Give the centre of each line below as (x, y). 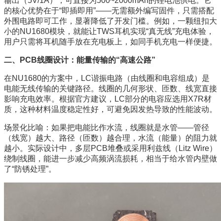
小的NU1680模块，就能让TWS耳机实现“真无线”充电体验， (109, 31)
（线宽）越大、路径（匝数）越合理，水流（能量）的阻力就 (110, 138)
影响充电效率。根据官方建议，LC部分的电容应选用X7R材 (108, 99)
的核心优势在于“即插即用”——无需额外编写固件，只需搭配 (109, 10)
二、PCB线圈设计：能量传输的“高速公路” (80, 60)
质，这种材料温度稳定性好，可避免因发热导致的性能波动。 (110, 109)
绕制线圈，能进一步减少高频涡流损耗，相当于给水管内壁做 (110, 158)
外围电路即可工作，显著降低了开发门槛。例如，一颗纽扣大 (110, 21)
